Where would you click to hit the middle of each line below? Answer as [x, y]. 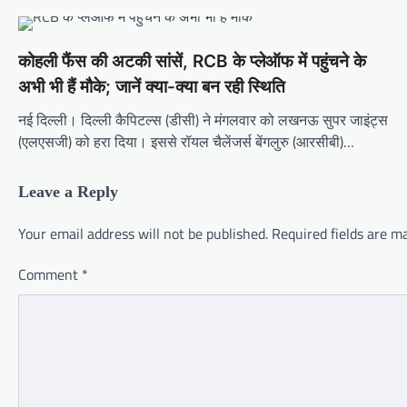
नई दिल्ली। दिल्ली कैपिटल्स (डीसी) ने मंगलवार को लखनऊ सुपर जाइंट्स [203, 120]
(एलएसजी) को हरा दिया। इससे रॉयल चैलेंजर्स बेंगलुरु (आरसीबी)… [186, 142]
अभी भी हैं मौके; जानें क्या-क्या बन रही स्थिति [152, 87]
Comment [50, 275]
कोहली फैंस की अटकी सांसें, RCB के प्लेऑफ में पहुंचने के [192, 62]
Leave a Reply [68, 192]
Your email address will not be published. [143, 234]
